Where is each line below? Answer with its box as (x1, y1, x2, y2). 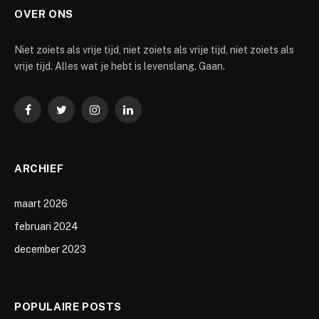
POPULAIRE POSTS (14, 300, 122, 313)
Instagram (93, 110, 141, 122)
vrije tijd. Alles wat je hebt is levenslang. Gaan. (14, 60, 225, 72)
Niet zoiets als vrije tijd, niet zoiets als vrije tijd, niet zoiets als (14, 43, 294, 56)
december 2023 (14, 243, 86, 255)
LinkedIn (127, 110, 167, 122)
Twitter (60, 110, 94, 122)
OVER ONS (14, 7, 73, 20)
